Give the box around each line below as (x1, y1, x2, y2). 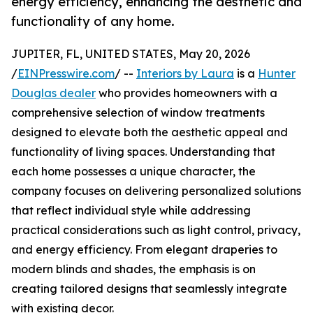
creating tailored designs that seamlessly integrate (11, 282, 287, 296)
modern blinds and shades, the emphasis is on (11, 262, 256, 277)
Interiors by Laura (136, 66, 234, 81)
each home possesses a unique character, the (11, 164, 256, 179)
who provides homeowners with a (96, 86, 277, 101)
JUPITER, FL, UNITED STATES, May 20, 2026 (11, 47, 250, 61)
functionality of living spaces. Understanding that (11, 145, 275, 159)
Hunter (258, 66, 296, 81)
